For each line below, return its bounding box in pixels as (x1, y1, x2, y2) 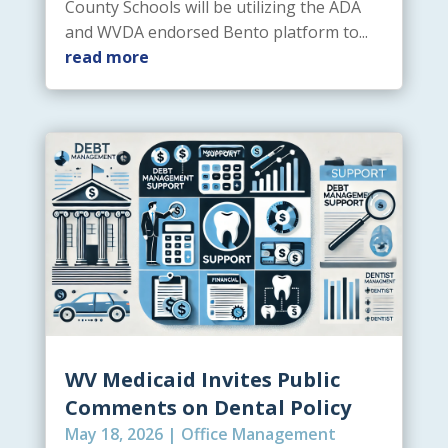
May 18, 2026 (64, 423, 163, 446)
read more (64, 46, 149, 69)
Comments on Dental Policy (64, 394, 351, 422)
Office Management (180, 423, 336, 446)
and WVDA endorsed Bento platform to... (64, 21, 368, 44)
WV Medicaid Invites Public (64, 366, 340, 394)
